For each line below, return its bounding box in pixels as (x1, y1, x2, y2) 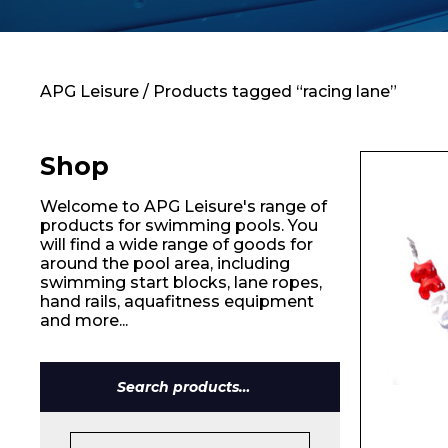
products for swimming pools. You (40, 216, 318, 235)
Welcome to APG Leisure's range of (40, 197, 327, 216)
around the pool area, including (40, 254, 290, 273)
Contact (67, 37, 201, 76)
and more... (40, 311, 128, 330)
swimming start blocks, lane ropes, (40, 273, 322, 292)
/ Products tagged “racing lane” (139, 82, 397, 101)
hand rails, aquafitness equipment (40, 292, 314, 311)
